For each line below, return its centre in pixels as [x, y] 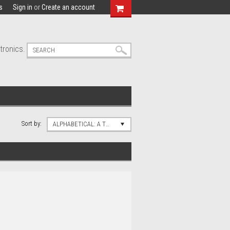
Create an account [68, 7]
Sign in [23, 7]
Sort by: [32, 123]
